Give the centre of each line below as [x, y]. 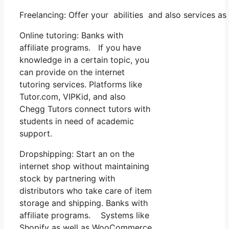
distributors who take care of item [86, 190]
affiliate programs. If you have [80, 47]
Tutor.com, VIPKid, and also [73, 96]
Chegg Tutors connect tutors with [85, 109]
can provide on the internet [72, 72]
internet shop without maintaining [84, 166]
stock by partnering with [67, 178]
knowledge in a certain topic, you [84, 60]
